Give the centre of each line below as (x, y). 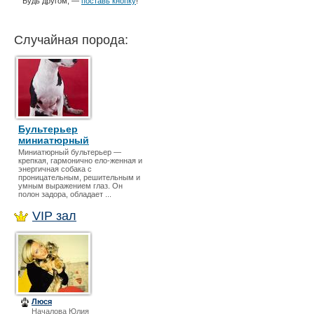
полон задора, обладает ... (65, 194)
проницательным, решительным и (79, 177)
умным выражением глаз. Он (70, 186)
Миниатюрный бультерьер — (70, 152)
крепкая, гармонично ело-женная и (80, 161)
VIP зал (54, 216)
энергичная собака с (55, 169)
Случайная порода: (71, 40)
